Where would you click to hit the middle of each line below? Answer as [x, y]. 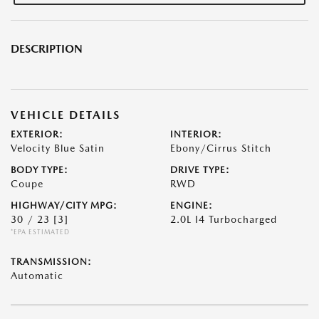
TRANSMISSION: [51, 262]
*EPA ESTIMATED [40, 232]
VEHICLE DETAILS [66, 115]
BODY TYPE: [40, 170]
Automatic [37, 276]
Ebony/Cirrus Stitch [221, 148]
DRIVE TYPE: [200, 170]
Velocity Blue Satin [58, 148]
